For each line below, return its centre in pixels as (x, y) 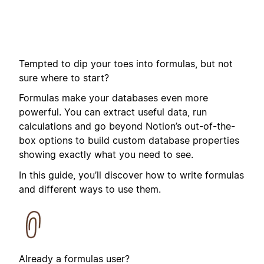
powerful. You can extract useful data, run (113, 112)
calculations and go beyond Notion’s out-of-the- (127, 126)
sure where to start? (64, 77)
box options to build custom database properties (129, 141)
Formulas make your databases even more (113, 98)
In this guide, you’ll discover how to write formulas (131, 175)
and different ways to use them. (90, 189)
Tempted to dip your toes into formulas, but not (126, 63)
